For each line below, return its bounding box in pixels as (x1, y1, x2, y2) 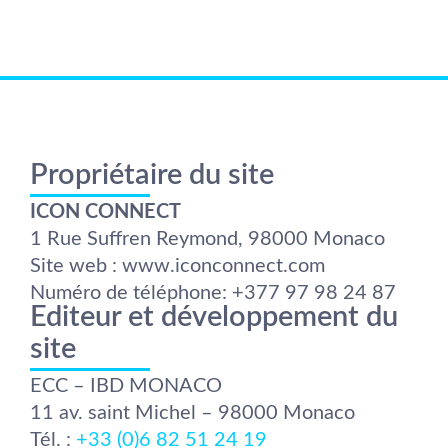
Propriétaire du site (30, 161, 274, 191)
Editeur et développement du (30, 302, 398, 332)
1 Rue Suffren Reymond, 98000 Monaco (30, 229, 385, 250)
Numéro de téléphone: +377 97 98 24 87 (30, 283, 396, 304)
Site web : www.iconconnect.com (30, 256, 325, 277)
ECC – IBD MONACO (30, 375, 222, 396)
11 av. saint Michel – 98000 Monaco (30, 402, 355, 423)
